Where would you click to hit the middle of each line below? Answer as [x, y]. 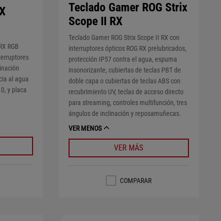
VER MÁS [129, 148]
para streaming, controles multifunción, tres [128, 103]
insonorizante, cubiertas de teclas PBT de [125, 70]
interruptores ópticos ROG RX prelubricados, [127, 49]
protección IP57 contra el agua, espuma [123, 59]
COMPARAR [135, 181]
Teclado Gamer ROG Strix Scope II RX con [124, 38]
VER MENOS [85, 129]
